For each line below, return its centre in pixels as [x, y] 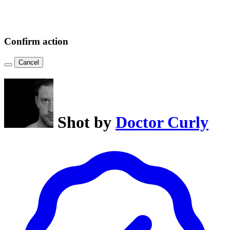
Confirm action [36, 42]
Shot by [87, 122]
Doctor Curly [162, 122]
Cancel [29, 62]
